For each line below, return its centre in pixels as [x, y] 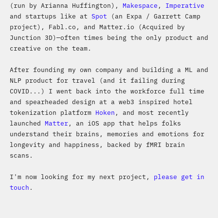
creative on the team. [51, 48]
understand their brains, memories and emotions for [107, 133]
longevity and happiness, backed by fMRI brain [97, 144]
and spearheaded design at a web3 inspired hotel [101, 101]
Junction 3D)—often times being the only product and [109, 37]
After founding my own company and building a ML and [109, 69]
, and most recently [152, 112]
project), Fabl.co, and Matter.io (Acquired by [97, 26]
